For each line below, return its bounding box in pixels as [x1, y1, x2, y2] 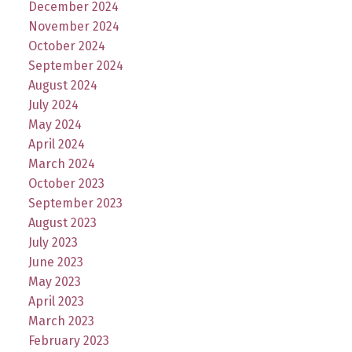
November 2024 [27, 18, 119, 34]
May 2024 [27, 116, 82, 132]
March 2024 [27, 156, 95, 171]
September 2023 [27, 195, 123, 211]
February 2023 [27, 332, 109, 348]
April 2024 [27, 136, 85, 152]
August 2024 [27, 77, 97, 93]
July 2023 [27, 234, 78, 250]
